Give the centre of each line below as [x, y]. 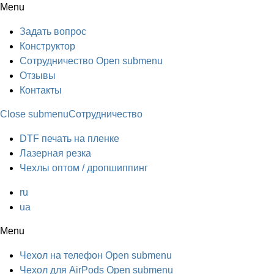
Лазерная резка [55, 153]
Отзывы [38, 76]
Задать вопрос [53, 31]
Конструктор [47, 46]
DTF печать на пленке [69, 139]
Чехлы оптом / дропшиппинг [84, 168]
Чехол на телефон [61, 255]
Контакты [41, 90]
